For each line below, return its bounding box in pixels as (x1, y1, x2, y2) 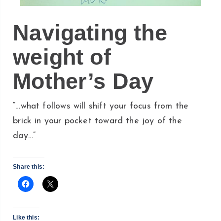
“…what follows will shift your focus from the (13, 101, 189, 111)
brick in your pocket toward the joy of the (13, 116, 182, 126)
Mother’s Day (13, 69, 154, 94)
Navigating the (13, 20, 167, 45)
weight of (13, 44, 111, 70)
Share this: (13, 163, 45, 170)
